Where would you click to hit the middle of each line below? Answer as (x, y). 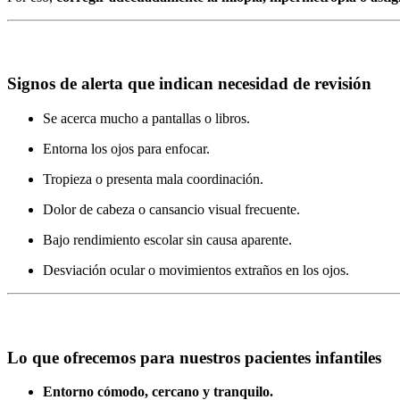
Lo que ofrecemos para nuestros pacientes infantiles (194, 357)
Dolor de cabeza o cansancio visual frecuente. (171, 210)
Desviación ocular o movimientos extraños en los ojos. (196, 271)
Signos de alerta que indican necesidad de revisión (189, 84)
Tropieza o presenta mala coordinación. (153, 179)
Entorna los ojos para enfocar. (126, 149)
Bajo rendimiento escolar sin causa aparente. (167, 240)
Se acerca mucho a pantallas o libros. (146, 119)
